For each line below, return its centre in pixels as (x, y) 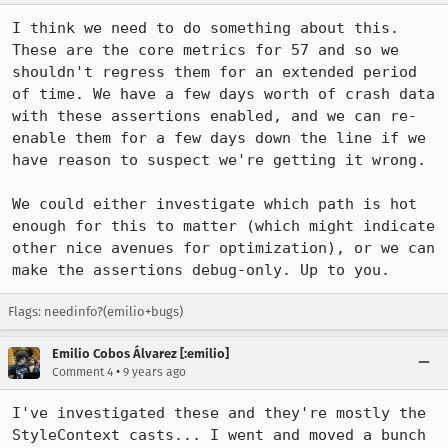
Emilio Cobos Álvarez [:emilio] (140, 353)
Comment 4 (82, 372)
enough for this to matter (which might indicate (223, 226)
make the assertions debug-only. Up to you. (201, 270)
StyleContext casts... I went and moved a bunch (219, 435)
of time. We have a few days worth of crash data (223, 94)
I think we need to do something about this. (205, 28)
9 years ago (154, 372)
